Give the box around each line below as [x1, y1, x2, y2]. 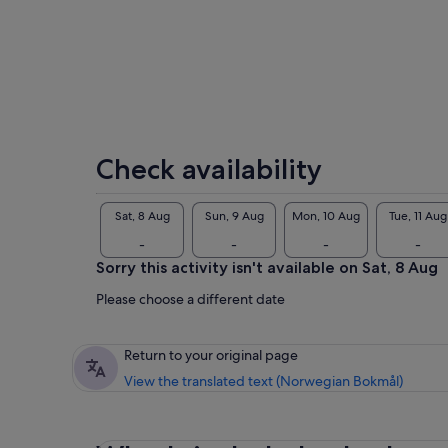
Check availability [96, 152, 322, 187]
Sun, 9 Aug [204, 207, 264, 224]
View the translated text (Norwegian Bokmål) [124, 372, 403, 391]
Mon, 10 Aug [292, 207, 360, 224]
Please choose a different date [96, 290, 285, 309]
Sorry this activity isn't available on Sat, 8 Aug [96, 258, 438, 278]
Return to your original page [124, 346, 298, 365]
